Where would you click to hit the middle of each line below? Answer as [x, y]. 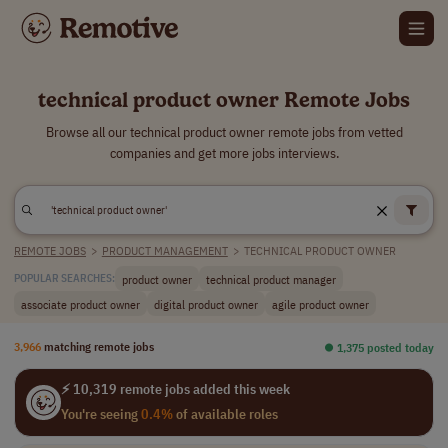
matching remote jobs [99, 346]
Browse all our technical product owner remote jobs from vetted [224, 132]
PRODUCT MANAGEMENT [164, 250]
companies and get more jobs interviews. [224, 153]
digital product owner [206, 303]
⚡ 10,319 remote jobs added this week [175, 389]
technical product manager [271, 278]
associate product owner [80, 303]
